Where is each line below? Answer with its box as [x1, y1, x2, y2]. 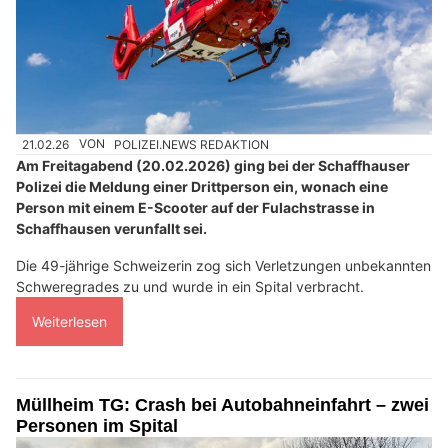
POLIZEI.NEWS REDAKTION [114, 136, 270, 152]
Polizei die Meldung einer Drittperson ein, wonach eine [16, 177, 388, 195]
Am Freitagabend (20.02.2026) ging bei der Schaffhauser [16, 156, 410, 174]
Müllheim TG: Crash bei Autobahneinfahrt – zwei [16, 394, 429, 415]
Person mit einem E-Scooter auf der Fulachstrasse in [16, 198, 375, 216]
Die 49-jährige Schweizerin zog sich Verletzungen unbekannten [16, 256, 431, 274]
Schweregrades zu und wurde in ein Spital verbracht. [16, 277, 364, 295]
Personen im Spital [16, 415, 178, 436]
